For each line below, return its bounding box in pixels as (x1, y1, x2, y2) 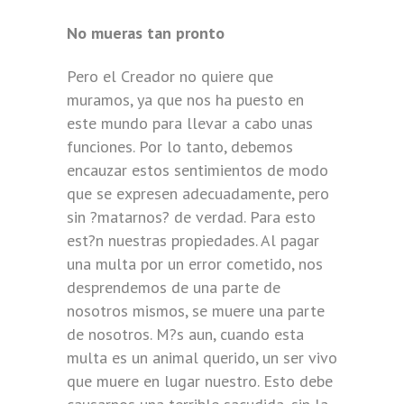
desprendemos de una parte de (67, 277, 280, 298)
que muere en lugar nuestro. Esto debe (67, 371, 333, 391)
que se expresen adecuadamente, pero (67, 183, 329, 204)
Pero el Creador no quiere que (67, 66, 273, 87)
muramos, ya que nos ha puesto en (67, 89, 304, 110)
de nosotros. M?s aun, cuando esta (67, 324, 304, 344)
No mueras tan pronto (67, 23, 225, 43)
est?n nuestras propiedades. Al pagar (67, 230, 319, 251)
